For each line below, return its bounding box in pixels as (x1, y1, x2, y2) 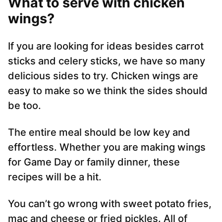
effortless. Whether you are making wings (8, 141, 206, 154)
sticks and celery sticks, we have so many (8, 55, 205, 67)
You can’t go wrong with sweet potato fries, (8, 198, 212, 210)
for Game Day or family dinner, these (8, 156, 180, 168)
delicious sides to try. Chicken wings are (8, 70, 198, 82)
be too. (8, 100, 41, 112)
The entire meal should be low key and (8, 126, 190, 139)
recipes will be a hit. (8, 171, 102, 183)
